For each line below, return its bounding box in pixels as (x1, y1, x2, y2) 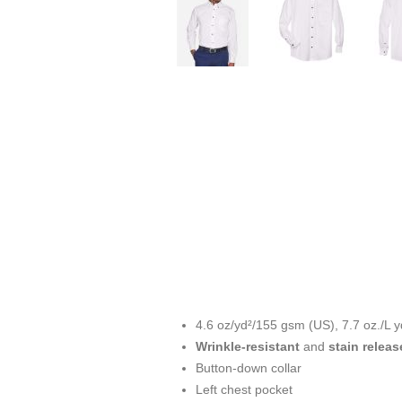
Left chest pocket (196, 382, 293, 398)
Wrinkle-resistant (196, 339, 300, 354)
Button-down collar (196, 361, 301, 376)
